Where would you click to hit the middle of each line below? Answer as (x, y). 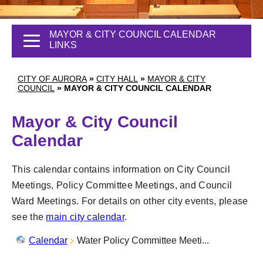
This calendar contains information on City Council (121, 169)
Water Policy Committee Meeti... (143, 240)
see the (29, 217)
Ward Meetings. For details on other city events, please (130, 201)
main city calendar (85, 217)
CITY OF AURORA (52, 79)
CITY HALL (117, 79)
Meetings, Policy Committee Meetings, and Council (122, 185)
